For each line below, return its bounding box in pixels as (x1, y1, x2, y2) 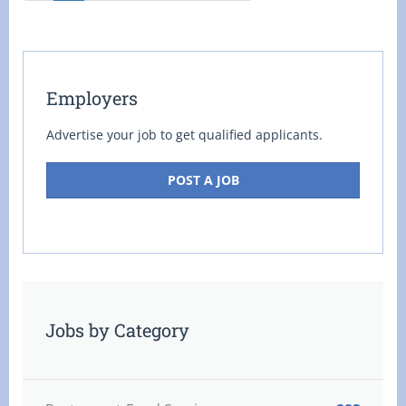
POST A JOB (167, 171, 239, 188)
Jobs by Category (45, 318, 189, 342)
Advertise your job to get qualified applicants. (46, 126, 323, 143)
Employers (46, 86, 138, 110)
